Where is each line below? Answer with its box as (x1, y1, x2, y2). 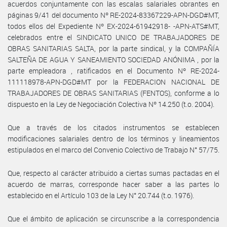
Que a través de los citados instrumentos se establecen (8, 122, 219, 132)
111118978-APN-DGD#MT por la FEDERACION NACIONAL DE (8, 77, 219, 87)
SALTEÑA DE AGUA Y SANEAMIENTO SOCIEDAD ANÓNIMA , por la (8, 54, 219, 64)
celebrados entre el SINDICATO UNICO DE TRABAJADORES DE (8, 32, 219, 42)
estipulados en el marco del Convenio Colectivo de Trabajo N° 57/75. (8, 144, 219, 155)
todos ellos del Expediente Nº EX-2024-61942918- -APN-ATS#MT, (8, 21, 219, 31)
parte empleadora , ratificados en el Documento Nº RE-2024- (8, 65, 219, 75)
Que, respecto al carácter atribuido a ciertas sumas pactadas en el (8, 168, 219, 178)
